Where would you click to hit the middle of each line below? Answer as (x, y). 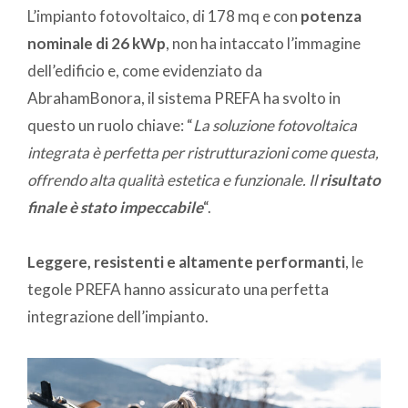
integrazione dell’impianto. (118, 316)
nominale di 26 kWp (97, 43)
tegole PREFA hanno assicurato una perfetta (178, 289)
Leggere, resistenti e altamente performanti (186, 261)
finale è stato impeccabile (115, 207)
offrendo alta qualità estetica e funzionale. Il (173, 179)
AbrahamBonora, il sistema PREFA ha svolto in (184, 97)
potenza (331, 15)
